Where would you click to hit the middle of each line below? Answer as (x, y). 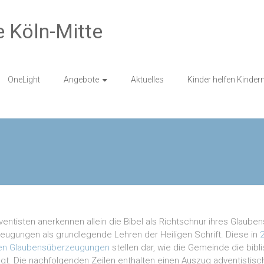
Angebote (81, 80)
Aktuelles (147, 80)
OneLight (24, 80)
